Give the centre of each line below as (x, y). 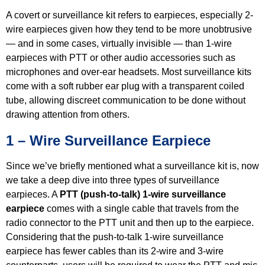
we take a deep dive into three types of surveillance (113, 180)
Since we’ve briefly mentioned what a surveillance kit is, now (132, 166)
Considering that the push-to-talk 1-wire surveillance (115, 237)
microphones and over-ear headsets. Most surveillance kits (129, 72)
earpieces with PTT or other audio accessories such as (121, 58)
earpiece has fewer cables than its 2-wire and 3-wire (115, 251)
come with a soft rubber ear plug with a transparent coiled (125, 86)
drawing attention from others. (69, 114)
